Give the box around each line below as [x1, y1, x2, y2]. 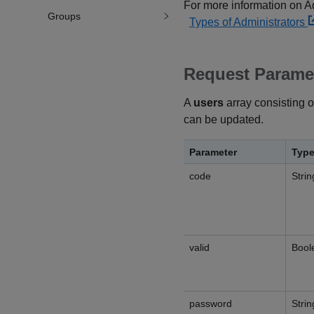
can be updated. [184, 114, 264, 125]
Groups [48, 10, 81, 22]
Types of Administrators [189, 16, 308, 28]
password [189, 298, 232, 309]
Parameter [189, 146, 237, 158]
